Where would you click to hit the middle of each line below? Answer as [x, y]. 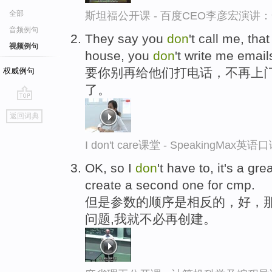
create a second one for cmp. [170, 185]
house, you [119, 55]
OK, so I [110, 168]
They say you [126, 38]
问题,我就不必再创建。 [151, 219]
